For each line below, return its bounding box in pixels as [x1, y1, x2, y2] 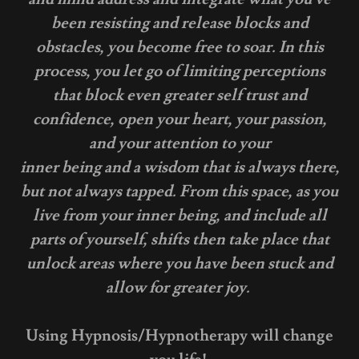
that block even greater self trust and [52, 85, 307, 106]
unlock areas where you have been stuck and [26, 253, 333, 274]
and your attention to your [88, 133, 271, 154]
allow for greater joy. [106, 277, 253, 298]
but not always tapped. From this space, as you [21, 181, 338, 202]
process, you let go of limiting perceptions [34, 61, 325, 82]
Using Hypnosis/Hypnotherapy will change [26, 325, 333, 346]
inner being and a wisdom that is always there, [19, 157, 340, 178]
